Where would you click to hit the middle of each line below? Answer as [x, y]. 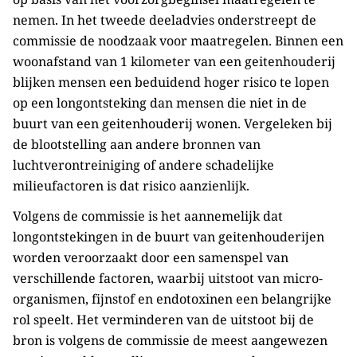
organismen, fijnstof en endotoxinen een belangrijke [172, 299]
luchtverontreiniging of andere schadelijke [143, 165]
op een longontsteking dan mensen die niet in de [160, 103]
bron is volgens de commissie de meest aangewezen [170, 340]
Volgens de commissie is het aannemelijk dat [148, 216]
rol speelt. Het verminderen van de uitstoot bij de [163, 320]
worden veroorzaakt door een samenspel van [151, 257]
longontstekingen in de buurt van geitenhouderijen [169, 237]
